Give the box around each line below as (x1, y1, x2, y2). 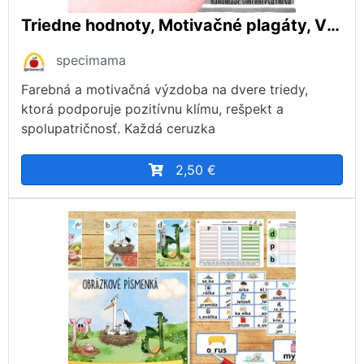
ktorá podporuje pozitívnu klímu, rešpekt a (21, 100, 284, 117)
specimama (56, 51, 126, 68)
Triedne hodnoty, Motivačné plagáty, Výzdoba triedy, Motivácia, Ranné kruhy (327, 15, 340, 35)
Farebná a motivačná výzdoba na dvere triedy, (21, 80, 308, 97)
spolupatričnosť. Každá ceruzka (21, 119, 215, 136)
